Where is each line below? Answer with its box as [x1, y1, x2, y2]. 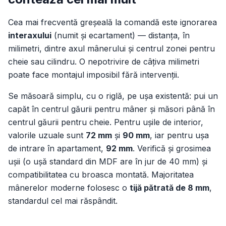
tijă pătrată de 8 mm [130, 183, 209, 193]
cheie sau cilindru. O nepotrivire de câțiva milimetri [8, 56, 199, 67]
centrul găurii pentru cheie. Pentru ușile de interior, [8, 117, 203, 127]
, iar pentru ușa [150, 130, 209, 140]
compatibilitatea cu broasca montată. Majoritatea [8, 169, 194, 180]
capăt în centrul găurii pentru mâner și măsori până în [8, 104, 215, 114]
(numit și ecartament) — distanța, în [51, 30, 190, 40]
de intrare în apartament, [8, 143, 106, 153]
